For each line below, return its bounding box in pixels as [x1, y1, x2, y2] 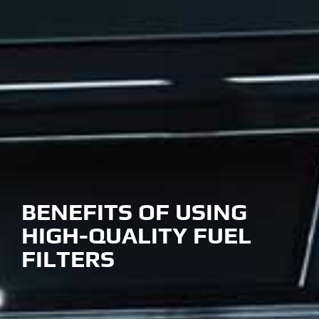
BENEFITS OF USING [21, 197, 247, 225]
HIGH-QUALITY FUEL [21, 221, 251, 249]
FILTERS [21, 244, 115, 272]
